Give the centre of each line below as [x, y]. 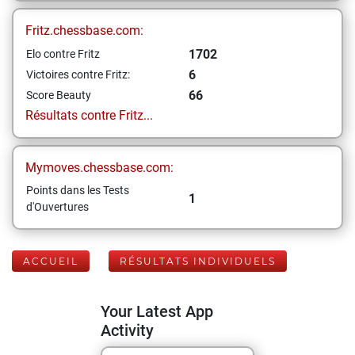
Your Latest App [157, 311]
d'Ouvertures [57, 207]
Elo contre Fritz [63, 54]
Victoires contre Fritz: [78, 74]
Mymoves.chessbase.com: [99, 168]
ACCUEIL [51, 261]
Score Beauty [59, 95]
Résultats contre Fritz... [89, 115]
